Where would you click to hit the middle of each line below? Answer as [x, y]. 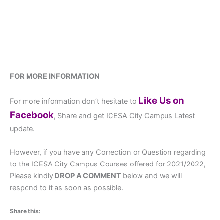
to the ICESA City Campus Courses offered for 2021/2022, [108, 164]
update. [22, 129]
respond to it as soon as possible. [67, 187]
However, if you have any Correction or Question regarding [108, 152]
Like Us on [161, 101]
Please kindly [31, 176]
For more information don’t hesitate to [74, 101]
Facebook [32, 115]
